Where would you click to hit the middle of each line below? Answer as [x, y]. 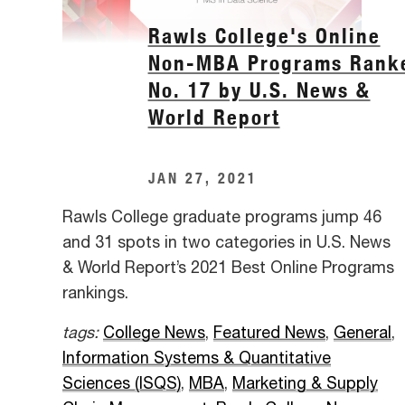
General [363, 333]
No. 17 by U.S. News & [259, 90]
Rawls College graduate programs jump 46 [222, 217]
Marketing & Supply [305, 384]
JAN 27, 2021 [202, 177]
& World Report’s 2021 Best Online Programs [228, 268]
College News [154, 333]
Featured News [269, 333]
